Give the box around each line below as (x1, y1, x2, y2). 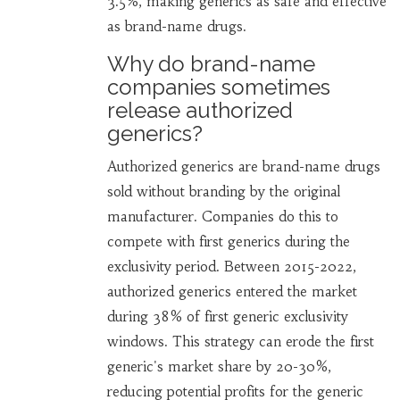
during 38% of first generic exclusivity (106, 308, 348, 326)
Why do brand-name (106, 51, 315, 78)
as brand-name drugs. (106, 18, 246, 36)
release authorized (106, 97, 293, 124)
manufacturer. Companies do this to (106, 208, 338, 226)
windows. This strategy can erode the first (106, 333, 374, 351)
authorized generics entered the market (106, 283, 357, 301)
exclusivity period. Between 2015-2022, (106, 258, 356, 276)
